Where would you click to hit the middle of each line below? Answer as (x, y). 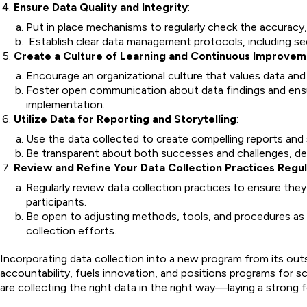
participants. (56, 202)
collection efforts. (71, 231)
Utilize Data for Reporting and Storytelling (125, 119)
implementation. (65, 105)
